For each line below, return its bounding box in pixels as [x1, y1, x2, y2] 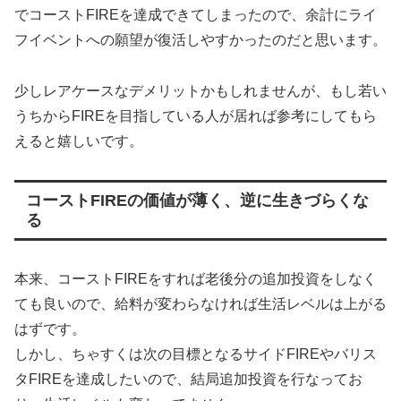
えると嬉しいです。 [14, 133, 143, 149]
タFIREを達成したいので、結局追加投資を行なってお [14, 371, 363, 388]
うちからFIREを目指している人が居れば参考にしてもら [14, 108, 377, 124]
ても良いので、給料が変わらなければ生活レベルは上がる [14, 296, 387, 312]
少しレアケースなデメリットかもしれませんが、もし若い [14, 83, 387, 99]
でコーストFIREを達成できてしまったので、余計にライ [14, 7, 377, 23]
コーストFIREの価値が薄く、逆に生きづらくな [25, 192, 369, 210]
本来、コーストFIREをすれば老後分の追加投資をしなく [14, 271, 377, 287]
